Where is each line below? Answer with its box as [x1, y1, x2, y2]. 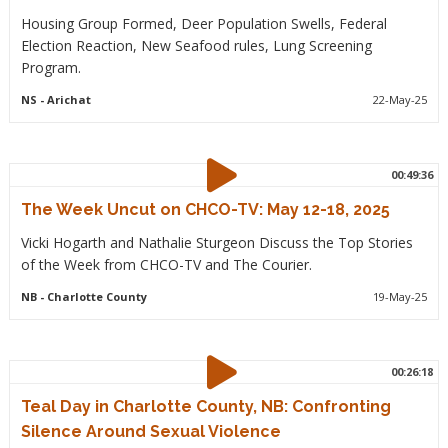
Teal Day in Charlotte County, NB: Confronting [20, 397, 391, 416]
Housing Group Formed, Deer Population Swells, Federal [20, 14, 387, 33]
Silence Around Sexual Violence [20, 422, 281, 441]
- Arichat [36, 92, 91, 107]
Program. [20, 58, 81, 77]
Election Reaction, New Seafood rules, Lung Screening [20, 36, 372, 55]
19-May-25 [373, 289, 428, 304]
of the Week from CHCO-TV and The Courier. [20, 255, 312, 274]
